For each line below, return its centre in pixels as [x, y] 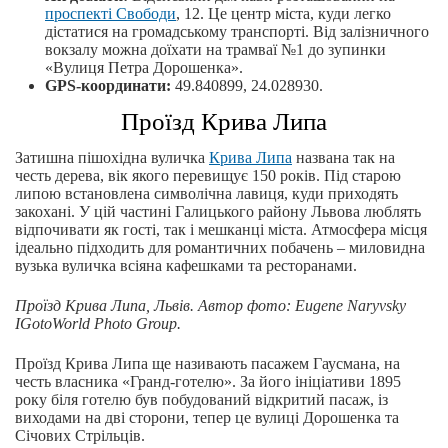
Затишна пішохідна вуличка [112, 158]
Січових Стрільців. [80, 436]
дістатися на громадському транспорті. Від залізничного [237, 32]
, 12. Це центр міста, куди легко [283, 14]
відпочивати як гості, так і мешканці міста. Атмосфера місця [221, 230]
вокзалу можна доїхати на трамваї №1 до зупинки [215, 50]
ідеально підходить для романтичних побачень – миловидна [220, 248]
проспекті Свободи [110, 14]
